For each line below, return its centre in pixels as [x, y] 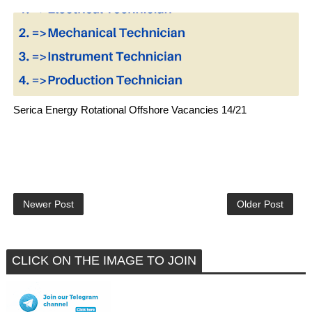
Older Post [260, 204]
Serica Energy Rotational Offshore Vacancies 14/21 [130, 110]
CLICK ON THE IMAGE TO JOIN [104, 260]
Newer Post [48, 204]
